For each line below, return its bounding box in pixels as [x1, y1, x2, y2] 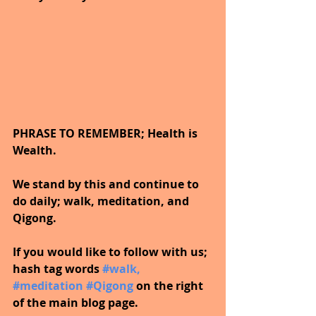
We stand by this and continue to [13, 176, 202, 193]
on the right [136, 278, 206, 294]
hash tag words [13, 261, 102, 277]
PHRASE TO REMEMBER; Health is [13, 126, 200, 142]
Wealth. [13, 142, 59, 159]
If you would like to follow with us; [13, 244, 210, 260]
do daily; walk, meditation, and [13, 193, 192, 209]
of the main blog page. [13, 295, 138, 311]
